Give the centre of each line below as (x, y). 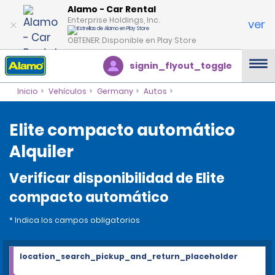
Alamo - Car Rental (112, 9)
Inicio (27, 91)
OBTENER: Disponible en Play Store (132, 40)
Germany (115, 91)
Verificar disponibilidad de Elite (117, 178)
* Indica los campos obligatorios (75, 220)
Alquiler (41, 152)
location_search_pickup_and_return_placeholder (129, 256)
